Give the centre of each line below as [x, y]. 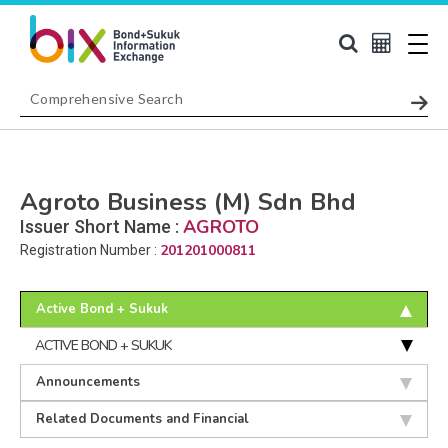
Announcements [88, 381]
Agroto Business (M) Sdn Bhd [188, 201]
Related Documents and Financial [142, 418]
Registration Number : [90, 249]
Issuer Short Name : [101, 226]
